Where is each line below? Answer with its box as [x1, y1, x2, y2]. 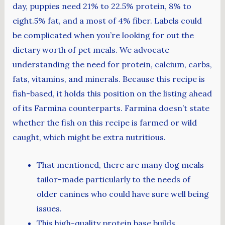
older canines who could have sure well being [36, 188, 209, 199]
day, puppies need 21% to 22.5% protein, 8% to [12, 1, 191, 11]
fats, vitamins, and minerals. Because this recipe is [12, 74, 205, 84]
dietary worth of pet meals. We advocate [12, 45, 169, 55]
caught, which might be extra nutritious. [12, 132, 166, 142]
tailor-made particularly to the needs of [36, 174, 190, 184]
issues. [36, 203, 62, 213]
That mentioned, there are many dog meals [36, 159, 204, 170]
